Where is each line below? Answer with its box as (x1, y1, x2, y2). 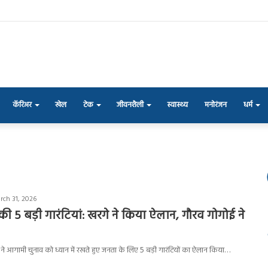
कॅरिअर (13, 98, 32, 111)
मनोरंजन (205, 98, 227, 111)
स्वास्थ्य (167, 98, 188, 111)
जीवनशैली (117, 98, 144, 111)
